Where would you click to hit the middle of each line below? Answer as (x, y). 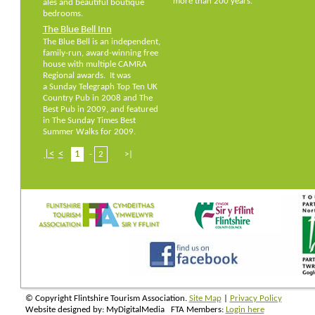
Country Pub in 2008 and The (97, 98)
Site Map (205, 298)
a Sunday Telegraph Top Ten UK (100, 87)
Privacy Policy (256, 298)
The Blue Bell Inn (77, 30)
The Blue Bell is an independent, (101, 42)
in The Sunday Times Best (89, 121)
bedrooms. (63, 14)
